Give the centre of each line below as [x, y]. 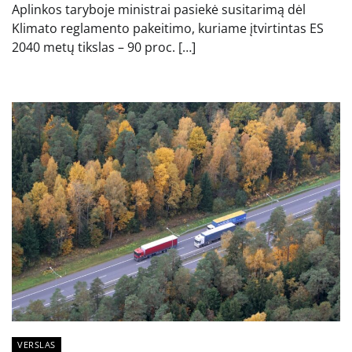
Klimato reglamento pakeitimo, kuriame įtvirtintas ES [168, 29]
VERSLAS [37, 344]
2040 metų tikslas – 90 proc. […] [104, 48]
